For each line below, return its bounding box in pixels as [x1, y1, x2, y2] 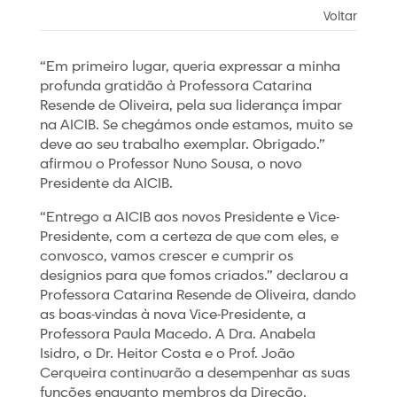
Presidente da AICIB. [39, 175, 173, 194]
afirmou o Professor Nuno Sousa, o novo [39, 155, 302, 175]
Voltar [323, 9, 358, 26]
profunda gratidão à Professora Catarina [39, 77, 312, 97]
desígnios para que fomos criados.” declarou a [39, 267, 348, 286]
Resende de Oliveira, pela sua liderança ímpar [39, 97, 342, 116]
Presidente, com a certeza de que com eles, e [39, 228, 339, 247]
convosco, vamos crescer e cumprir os [39, 247, 293, 267]
